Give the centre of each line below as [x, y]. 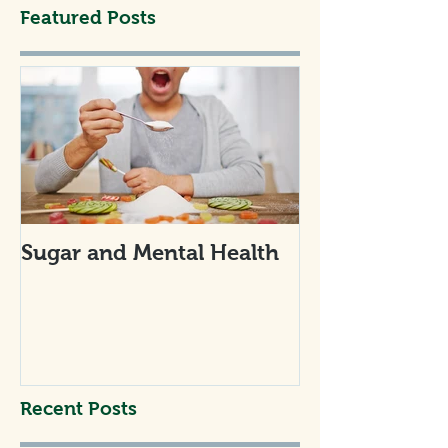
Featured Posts [88, 17]
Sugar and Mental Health [150, 252]
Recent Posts [78, 408]
